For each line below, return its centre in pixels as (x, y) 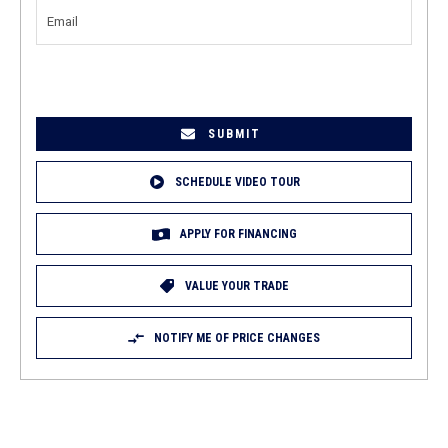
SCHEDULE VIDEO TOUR (237, 182)
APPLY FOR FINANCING (238, 234)
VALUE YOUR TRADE (237, 286)
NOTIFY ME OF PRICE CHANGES (237, 338)
